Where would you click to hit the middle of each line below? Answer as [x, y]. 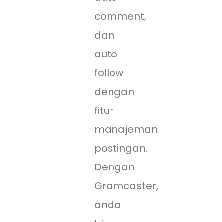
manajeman [126, 130]
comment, [120, 17]
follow [109, 73]
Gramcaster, [126, 186]
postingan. [121, 148]
